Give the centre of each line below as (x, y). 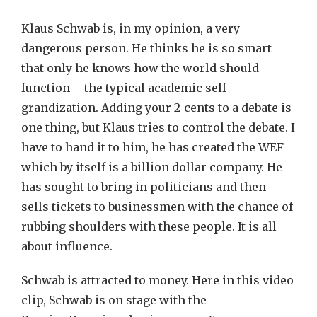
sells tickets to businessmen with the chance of (157, 207)
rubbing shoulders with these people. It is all (149, 226)
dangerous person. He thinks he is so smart (146, 48)
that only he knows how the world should (140, 68)
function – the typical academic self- (126, 88)
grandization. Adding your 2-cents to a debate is (156, 108)
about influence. (67, 246)
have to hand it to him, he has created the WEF (152, 147)
